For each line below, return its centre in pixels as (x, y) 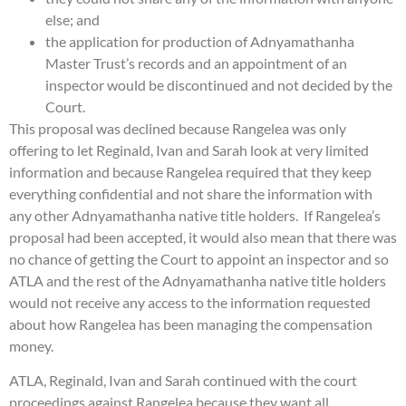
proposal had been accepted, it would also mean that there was (203, 237)
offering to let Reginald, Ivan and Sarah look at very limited (189, 150)
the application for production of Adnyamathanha (200, 41)
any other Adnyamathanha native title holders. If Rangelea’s (195, 215)
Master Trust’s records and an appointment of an (196, 63)
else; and (72, 19)
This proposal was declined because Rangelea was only (178, 128)
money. (31, 345)
